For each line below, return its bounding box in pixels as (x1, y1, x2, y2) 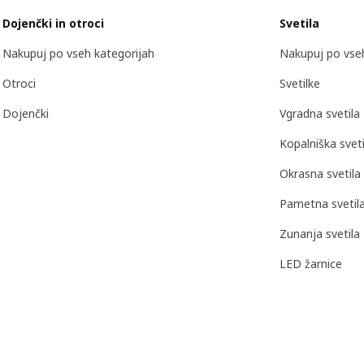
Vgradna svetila (279, 105, 360, 121)
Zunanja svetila (279, 225, 360, 241)
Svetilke (279, 75, 320, 91)
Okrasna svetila (279, 165, 361, 181)
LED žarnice (279, 255, 342, 271)
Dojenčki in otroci (2, 15, 104, 31)
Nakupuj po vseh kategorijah (2, 45, 154, 61)
